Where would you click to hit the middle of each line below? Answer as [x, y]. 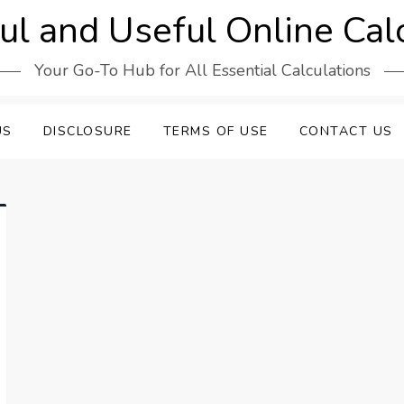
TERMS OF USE [216, 131]
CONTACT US [346, 131]
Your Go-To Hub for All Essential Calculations [202, 70]
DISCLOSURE [87, 131]
